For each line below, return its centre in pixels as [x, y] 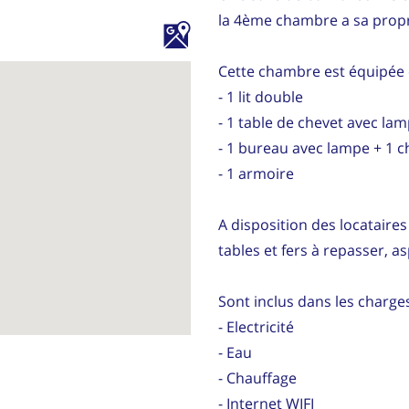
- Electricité [256, 326]
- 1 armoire [256, 173]
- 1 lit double [261, 96]
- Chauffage [257, 378]
